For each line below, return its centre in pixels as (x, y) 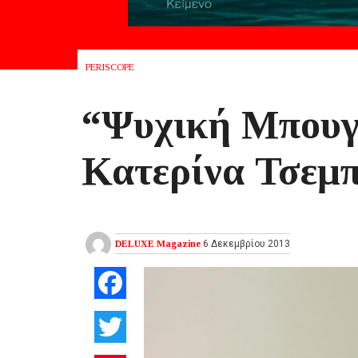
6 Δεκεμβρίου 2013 (245, 244)
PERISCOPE (110, 67)
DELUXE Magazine (158, 244)
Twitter (146, 326)
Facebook (154, 282)
